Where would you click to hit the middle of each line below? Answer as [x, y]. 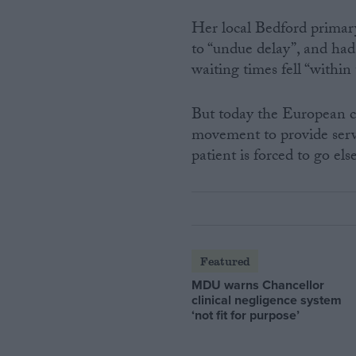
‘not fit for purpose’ [246, 315]
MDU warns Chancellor [258, 284]
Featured [225, 261]
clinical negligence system [267, 300]
